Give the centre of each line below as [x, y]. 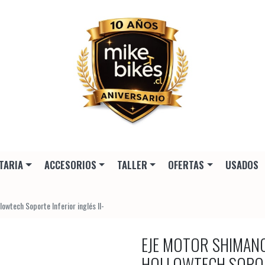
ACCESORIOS [70, 165]
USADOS [242, 165]
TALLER [132, 165]
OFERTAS [186, 165]
